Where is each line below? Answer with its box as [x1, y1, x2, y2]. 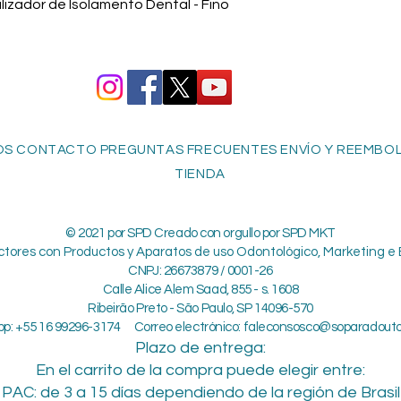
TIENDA [175, 167, 226, 182]
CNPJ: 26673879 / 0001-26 [128, 264, 273, 278]
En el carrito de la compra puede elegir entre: [36, 362, 365, 380]
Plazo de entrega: [135, 339, 266, 357]
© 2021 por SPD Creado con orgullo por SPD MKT [65, 226, 336, 241]
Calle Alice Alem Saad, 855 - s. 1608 [102, 283, 299, 297]
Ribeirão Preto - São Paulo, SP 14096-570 [88, 302, 313, 316]
